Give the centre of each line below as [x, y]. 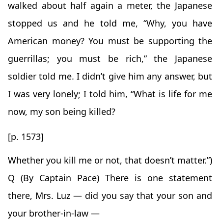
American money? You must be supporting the [110, 41]
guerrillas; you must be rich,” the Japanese [110, 59]
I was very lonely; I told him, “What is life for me [110, 94]
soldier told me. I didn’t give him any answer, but [110, 76]
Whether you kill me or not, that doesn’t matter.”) [110, 160]
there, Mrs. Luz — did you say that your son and [110, 196]
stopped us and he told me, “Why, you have [110, 23]
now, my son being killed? [62, 112]
